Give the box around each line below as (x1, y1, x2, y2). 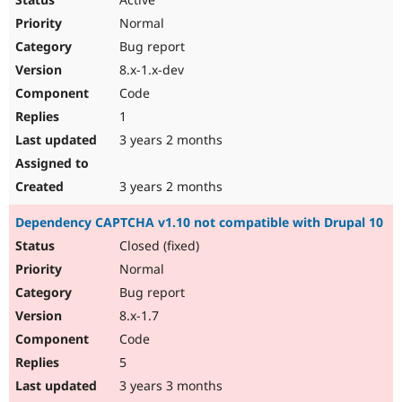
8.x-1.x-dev (116, 61, 184, 79)
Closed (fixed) (116, 237, 199, 255)
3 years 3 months (116, 377, 223, 395)
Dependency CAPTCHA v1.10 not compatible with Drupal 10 (15, 214, 383, 232)
